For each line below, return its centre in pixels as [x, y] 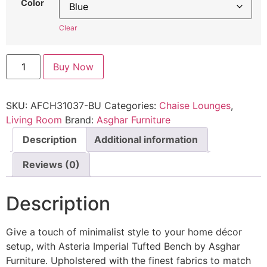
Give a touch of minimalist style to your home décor [124, 232]
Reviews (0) [51, 164]
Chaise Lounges [195, 105]
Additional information [146, 139]
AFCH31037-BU [66, 105]
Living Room [34, 119]
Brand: [81, 119]
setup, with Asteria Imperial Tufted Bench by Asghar [123, 246]
